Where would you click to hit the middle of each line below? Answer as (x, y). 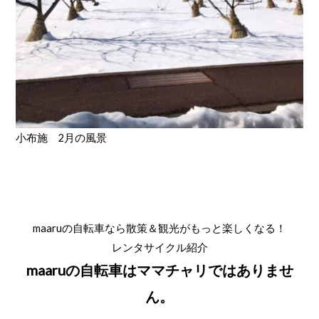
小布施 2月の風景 (62, 137)
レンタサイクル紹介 (159, 247)
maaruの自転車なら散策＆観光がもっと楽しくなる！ (159, 228)
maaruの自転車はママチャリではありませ (159, 270)
